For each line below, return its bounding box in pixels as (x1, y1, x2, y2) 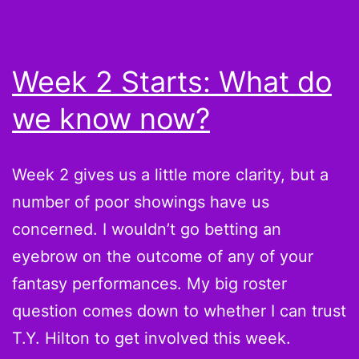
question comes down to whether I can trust (12, 301, 346, 321)
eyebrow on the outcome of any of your (12, 247, 313, 266)
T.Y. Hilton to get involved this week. (12, 329, 291, 348)
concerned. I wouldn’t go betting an (12, 220, 281, 239)
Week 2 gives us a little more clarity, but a (12, 165, 329, 184)
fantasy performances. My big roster (12, 274, 287, 293)
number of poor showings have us (12, 192, 269, 212)
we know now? (12, 101, 210, 136)
